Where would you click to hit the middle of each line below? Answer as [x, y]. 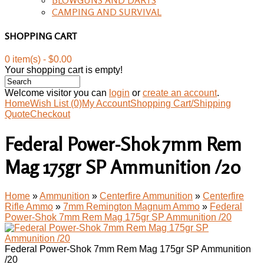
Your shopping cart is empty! [64, 70]
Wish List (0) [56, 104]
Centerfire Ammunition [146, 196]
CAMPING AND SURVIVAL [107, 11]
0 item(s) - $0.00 [38, 60]
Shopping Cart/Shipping [181, 104]
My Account [106, 104]
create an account [180, 93]
